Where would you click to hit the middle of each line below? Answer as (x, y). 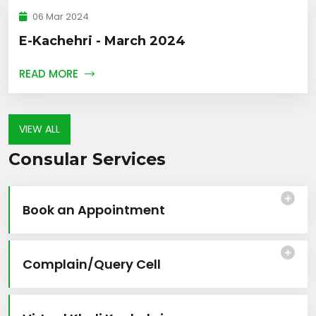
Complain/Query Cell (92, 264)
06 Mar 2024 (60, 16)
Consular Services (87, 159)
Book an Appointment (94, 209)
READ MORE (50, 73)
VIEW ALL (39, 129)
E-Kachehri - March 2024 (102, 41)
